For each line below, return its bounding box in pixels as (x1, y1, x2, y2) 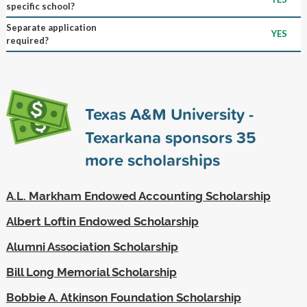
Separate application (5, 21, 97, 33)
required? (5, 34, 49, 46)
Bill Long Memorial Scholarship (5, 265, 177, 279)
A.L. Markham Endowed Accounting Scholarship (5, 188, 271, 203)
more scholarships (84, 147, 220, 171)
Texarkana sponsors (84, 125, 236, 149)
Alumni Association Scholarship (5, 239, 178, 254)
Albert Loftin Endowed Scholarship (5, 214, 199, 228)
